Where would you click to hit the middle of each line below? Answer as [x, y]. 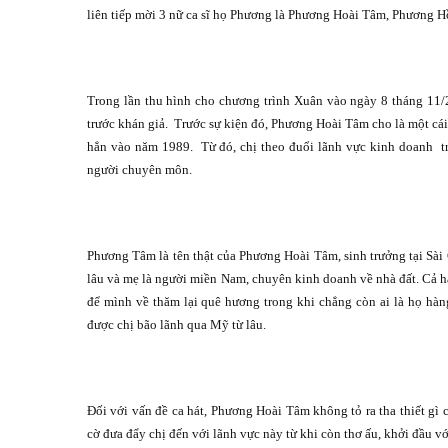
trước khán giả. [128, 124]
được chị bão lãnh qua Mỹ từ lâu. [176, 325]
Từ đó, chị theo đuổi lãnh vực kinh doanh [316, 147]
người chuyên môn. [139, 170]
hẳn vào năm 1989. [140, 147]
